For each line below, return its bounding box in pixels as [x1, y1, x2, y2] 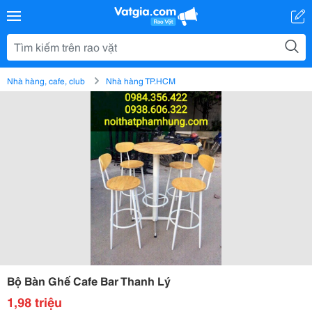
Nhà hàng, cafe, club [7, 75, 85, 86]
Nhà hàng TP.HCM [106, 75, 175, 86]
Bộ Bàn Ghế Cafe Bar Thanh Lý [7, 272, 171, 288]
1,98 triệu [7, 292, 62, 311]
